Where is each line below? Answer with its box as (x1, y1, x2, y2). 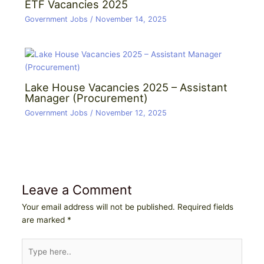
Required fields (177, 202, 233, 212)
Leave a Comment (21, 182, 132, 198)
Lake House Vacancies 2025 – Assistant (24, 81, 227, 94)
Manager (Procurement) (24, 91, 148, 105)
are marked (21, 215, 67, 225)
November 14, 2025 (95, 14, 167, 24)
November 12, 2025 (95, 108, 167, 117)
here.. (21, 252, 43, 262)
